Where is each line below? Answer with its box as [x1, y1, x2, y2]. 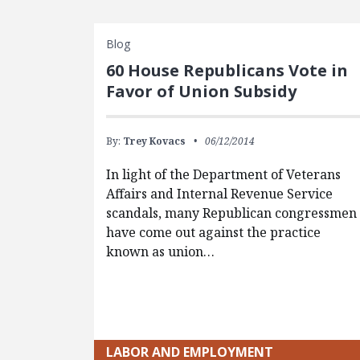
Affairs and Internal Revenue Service [106, 184, 333, 202]
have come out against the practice [106, 223, 321, 241]
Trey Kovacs [123, 133, 186, 148]
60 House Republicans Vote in [106, 59, 349, 81]
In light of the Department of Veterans [106, 165, 342, 183]
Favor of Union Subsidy [106, 80, 297, 102]
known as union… [106, 242, 215, 260]
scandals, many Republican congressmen [106, 203, 358, 222]
